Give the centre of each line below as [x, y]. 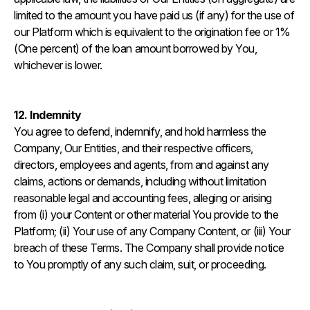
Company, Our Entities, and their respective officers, [134, 148]
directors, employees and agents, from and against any [142, 165]
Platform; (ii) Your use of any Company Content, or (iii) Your [152, 231]
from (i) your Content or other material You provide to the [146, 215]
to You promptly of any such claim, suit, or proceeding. [142, 264]
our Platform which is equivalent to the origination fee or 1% [152, 32]
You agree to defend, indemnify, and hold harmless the [140, 131]
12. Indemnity [49, 115]
